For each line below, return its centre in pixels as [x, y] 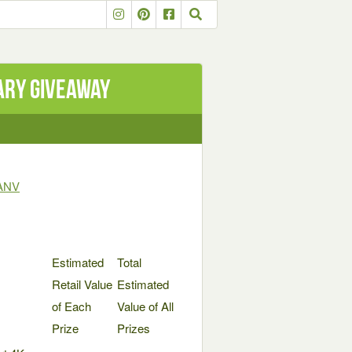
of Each [71, 306]
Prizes [134, 328]
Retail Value [82, 284]
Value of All [145, 306]
